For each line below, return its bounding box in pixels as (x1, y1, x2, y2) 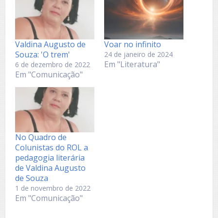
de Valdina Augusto (15, 163, 86, 174)
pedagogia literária (15, 152, 85, 163)
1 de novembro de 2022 (15, 183, 91, 193)
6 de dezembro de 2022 (15, 60, 90, 70)
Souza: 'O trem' (15, 49, 70, 60)
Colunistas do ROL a (15, 142, 88, 153)
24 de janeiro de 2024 (104, 50, 173, 59)
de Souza (15, 173, 48, 184)
